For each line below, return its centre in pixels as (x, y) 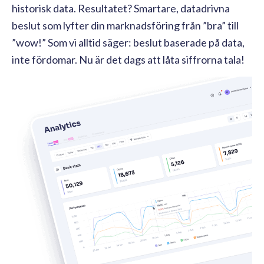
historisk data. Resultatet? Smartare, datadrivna (121, 8)
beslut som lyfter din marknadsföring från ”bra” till (125, 25)
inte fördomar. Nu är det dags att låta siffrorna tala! (128, 59)
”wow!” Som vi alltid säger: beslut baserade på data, (128, 42)
